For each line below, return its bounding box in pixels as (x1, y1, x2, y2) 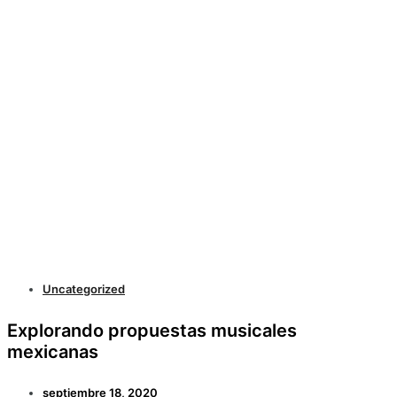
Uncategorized (43, 282, 125, 297)
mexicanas (7, 340, 98, 362)
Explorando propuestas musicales (7, 319, 297, 341)
